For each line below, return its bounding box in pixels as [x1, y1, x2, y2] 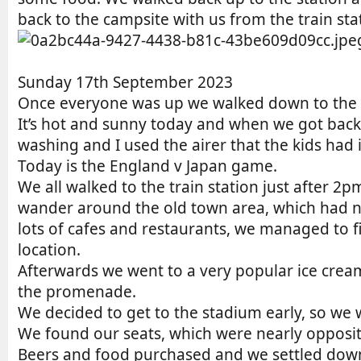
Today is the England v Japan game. [18, 155, 277, 176]
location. [18, 239, 81, 260]
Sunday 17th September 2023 [18, 71, 233, 93]
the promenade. [18, 280, 136, 302]
